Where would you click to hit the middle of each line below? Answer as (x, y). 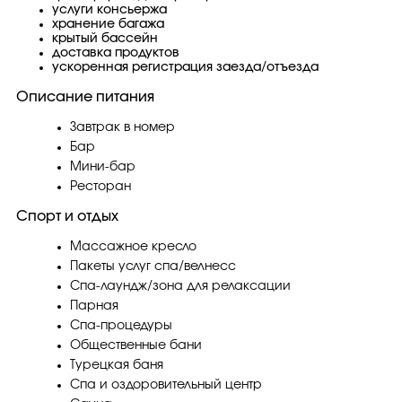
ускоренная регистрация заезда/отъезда (185, 67)
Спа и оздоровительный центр (166, 385)
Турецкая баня (117, 365)
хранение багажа (108, 24)
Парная (94, 306)
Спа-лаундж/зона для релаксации (180, 286)
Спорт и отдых (67, 216)
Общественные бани (136, 345)
